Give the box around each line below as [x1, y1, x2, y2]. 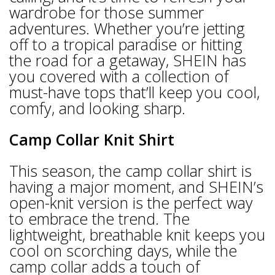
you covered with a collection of [9, 66, 229, 87]
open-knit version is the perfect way [9, 192, 253, 214]
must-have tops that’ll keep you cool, [9, 82, 260, 103]
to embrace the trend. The [9, 208, 190, 230]
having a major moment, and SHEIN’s [9, 176, 263, 198]
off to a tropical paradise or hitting [9, 34, 242, 55]
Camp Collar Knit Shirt [9, 129, 174, 150]
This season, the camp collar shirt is [9, 160, 252, 182]
